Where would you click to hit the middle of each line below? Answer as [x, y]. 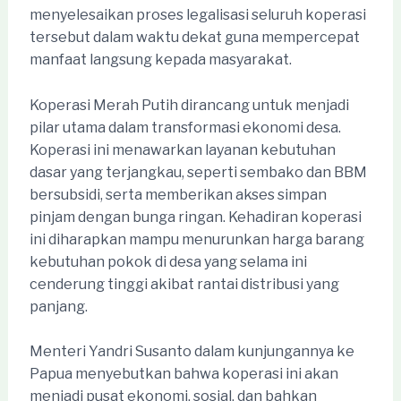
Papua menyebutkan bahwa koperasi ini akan [183, 374]
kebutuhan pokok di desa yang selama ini [168, 261]
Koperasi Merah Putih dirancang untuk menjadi [189, 105]
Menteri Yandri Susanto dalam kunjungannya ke [192, 352]
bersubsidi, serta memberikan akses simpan [178, 194]
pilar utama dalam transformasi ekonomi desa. [185, 127]
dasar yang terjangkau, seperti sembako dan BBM [198, 172]
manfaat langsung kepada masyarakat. [160, 60]
